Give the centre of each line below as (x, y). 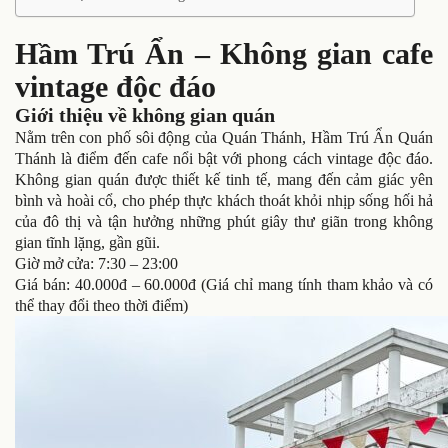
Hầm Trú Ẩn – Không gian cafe (224, 53)
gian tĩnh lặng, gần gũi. (87, 242)
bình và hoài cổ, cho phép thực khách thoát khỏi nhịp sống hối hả (224, 200)
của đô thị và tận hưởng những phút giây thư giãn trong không (224, 221)
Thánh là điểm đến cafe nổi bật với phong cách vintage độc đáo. (224, 158)
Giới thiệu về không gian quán (145, 115)
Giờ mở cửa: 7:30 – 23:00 (96, 263)
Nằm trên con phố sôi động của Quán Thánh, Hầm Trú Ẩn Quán (224, 137)
